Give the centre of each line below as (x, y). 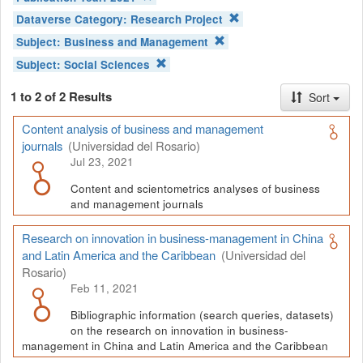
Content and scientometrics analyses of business (195, 188)
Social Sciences (107, 64)
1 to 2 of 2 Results (61, 97)
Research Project (177, 19)
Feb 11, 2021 (105, 288)
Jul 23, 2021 (102, 162)
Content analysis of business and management (143, 129)
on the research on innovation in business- (179, 330)
